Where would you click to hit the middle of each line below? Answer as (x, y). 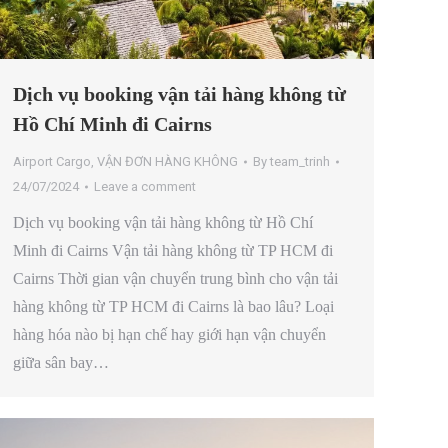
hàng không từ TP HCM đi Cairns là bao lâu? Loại (173, 307)
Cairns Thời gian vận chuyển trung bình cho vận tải (175, 279)
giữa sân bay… (61, 363)
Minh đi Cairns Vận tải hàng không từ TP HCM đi (173, 251)
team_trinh (300, 162)
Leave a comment (145, 187)
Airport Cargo (52, 162)
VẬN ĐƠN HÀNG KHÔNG (167, 162)
